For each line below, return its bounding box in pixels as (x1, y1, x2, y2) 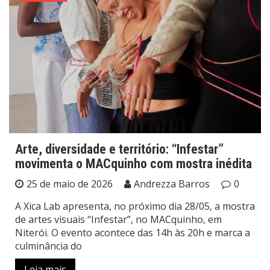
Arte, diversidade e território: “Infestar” (15, 142, 224, 157)
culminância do (15, 239, 82, 253)
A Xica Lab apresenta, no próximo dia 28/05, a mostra (15, 199, 255, 213)
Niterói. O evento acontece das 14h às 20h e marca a (15, 226, 250, 240)
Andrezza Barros (134, 177, 210, 191)
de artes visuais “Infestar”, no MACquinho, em (15, 213, 222, 227)
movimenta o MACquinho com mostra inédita (15, 156, 252, 172)
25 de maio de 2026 (27, 177, 113, 191)
